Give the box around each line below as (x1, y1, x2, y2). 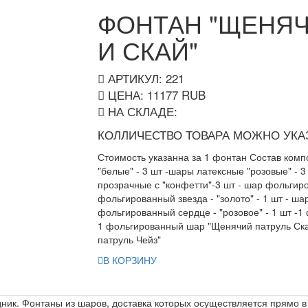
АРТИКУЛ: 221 (104, 69, 184, 87)
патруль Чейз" (97, 232, 161, 247)
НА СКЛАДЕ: (104, 102, 177, 120)
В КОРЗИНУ (102, 253, 157, 267)
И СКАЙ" (97, 32, 198, 68)
